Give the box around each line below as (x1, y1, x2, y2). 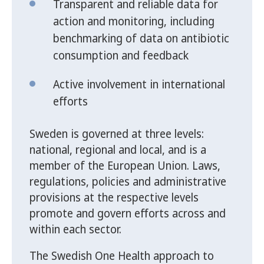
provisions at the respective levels (29, 190, 199, 206)
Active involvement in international (53, 77, 225, 93)
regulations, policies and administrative (29, 174, 226, 190)
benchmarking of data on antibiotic (53, 31, 229, 47)
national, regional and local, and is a (29, 142, 206, 158)
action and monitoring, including (53, 14, 214, 29)
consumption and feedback (53, 48, 189, 64)
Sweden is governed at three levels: (29, 126, 204, 142)
